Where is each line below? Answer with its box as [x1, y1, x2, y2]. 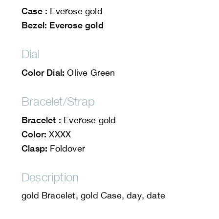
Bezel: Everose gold [22, 20, 104, 31]
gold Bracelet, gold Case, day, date [22, 190, 165, 201]
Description [22, 170, 79, 184]
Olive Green [65, 67, 115, 78]
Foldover [47, 143, 86, 154]
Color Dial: [22, 67, 65, 78]
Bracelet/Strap [22, 94, 95, 109]
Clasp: [22, 143, 48, 154]
